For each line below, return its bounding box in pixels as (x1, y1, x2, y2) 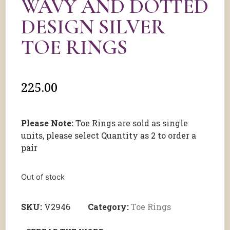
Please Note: (21, 118, 73, 128)
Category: (88, 201, 131, 212)
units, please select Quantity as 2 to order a (21, 130, 196, 141)
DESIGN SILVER (21, 14, 165, 39)
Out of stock (21, 172, 65, 182)
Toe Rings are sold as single (73, 118, 188, 128)
